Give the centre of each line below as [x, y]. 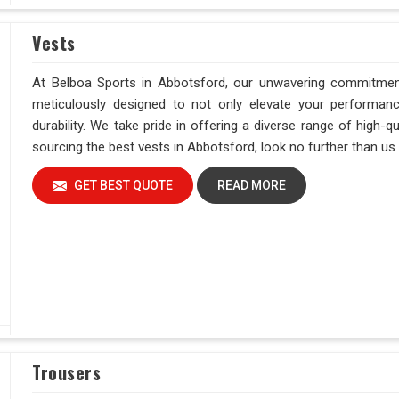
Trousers [67, 372]
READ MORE [251, 186]
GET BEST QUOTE [122, 186]
